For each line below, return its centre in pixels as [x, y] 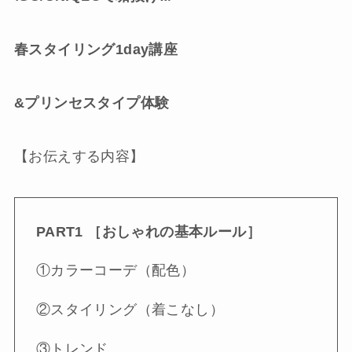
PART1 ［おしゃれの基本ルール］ [148, 231]
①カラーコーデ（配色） [115, 271]
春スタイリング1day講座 [96, 50]
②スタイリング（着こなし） [130, 310]
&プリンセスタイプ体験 [92, 103]
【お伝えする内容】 [79, 156]
